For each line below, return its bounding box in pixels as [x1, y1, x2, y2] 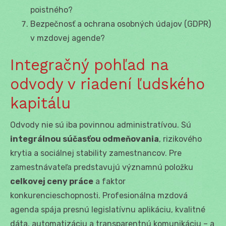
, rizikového [159, 134, 202, 144]
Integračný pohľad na [10, 55, 168, 74]
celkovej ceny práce [10, 176, 93, 186]
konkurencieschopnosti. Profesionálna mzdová [10, 190, 188, 200]
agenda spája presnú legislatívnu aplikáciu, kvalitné [10, 204, 205, 214]
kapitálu [10, 94, 71, 112]
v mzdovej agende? [30, 33, 105, 43]
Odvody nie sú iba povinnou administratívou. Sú [10, 120, 191, 130]
